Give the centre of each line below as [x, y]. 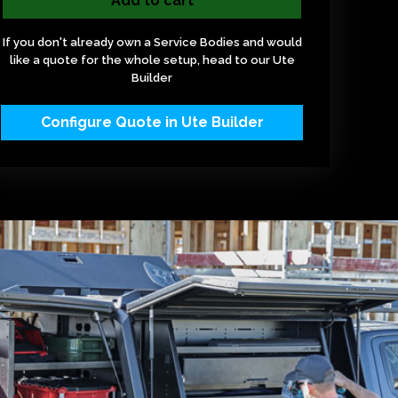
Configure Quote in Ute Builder [152, 122]
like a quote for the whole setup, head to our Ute [152, 60]
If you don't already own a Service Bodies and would [152, 42]
